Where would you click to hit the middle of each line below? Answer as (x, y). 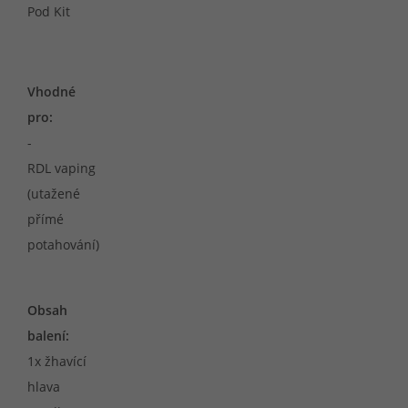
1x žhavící (57, 361)
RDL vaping (61, 168)
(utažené (54, 194)
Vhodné (51, 92)
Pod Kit (49, 11)
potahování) (63, 245)
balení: (48, 336)
